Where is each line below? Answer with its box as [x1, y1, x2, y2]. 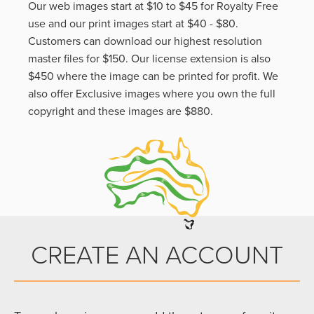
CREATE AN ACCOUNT [31, 240, 283, 271]
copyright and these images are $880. [28, 104, 213, 118]
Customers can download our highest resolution [28, 34, 262, 48]
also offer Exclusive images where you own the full [28, 86, 275, 101]
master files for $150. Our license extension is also [28, 51, 271, 66]
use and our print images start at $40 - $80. [28, 16, 238, 31]
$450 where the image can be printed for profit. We [28, 69, 278, 83]
